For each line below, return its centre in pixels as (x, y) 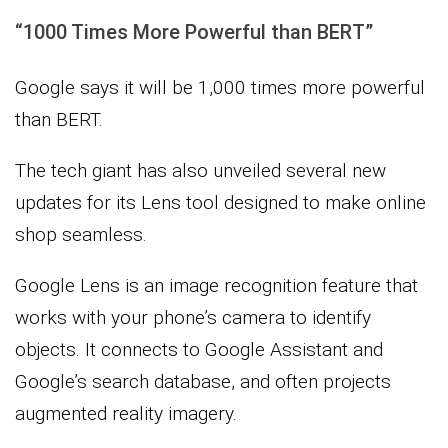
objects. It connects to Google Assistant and (199, 350)
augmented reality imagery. (126, 414)
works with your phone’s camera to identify (193, 318)
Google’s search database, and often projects (203, 382)
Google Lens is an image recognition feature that (216, 286)
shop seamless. (81, 235)
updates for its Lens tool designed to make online (220, 203)
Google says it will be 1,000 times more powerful (220, 88)
